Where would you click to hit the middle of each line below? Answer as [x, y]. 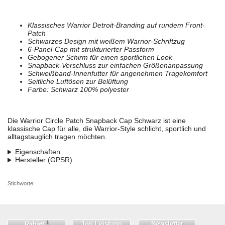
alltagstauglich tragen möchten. [57, 137]
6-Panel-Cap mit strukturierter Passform [91, 49]
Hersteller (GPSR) [43, 160]
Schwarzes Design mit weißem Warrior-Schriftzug [106, 41]
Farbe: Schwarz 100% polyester [78, 90]
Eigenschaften [37, 152]
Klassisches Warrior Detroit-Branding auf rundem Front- [116, 25]
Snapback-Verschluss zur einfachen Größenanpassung [115, 66]
